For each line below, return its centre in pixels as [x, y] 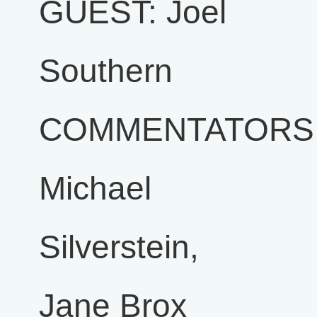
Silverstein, [119, 247]
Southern [106, 71]
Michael [95, 188]
